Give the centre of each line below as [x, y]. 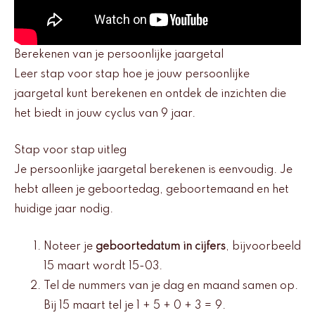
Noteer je [70, 246]
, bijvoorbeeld [263, 246]
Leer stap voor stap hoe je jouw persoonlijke [132, 74]
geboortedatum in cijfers [161, 246]
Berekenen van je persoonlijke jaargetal [119, 54]
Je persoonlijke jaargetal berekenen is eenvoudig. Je [153, 171]
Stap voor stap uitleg [70, 151]
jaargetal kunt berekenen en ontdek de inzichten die [150, 94]
